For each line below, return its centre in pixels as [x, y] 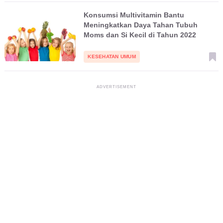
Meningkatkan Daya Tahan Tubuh [141, 25]
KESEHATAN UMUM [112, 56]
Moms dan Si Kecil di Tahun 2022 [140, 35]
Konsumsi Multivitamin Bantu [134, 15]
